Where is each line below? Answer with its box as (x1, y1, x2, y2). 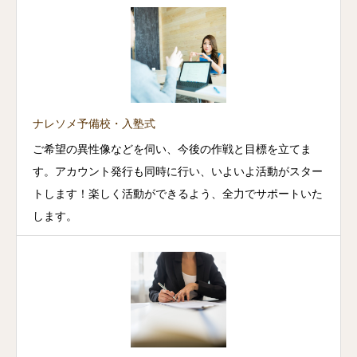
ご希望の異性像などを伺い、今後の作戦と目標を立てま (33, 143, 312, 155)
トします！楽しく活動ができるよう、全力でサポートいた (33, 187, 323, 200)
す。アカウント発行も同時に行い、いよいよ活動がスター (33, 165, 323, 178)
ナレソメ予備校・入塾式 (33, 118, 155, 130)
